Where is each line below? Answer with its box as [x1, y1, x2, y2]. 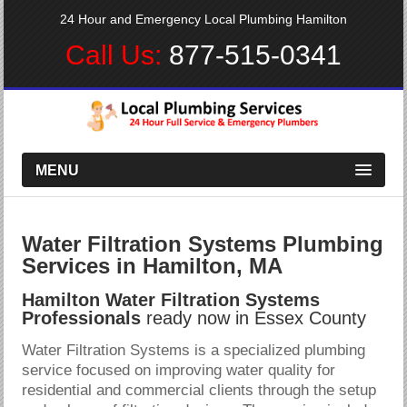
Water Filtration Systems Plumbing [22, 231, 384, 256]
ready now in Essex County [141, 307, 367, 328]
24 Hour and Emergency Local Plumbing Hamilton [60, 12, 347, 26]
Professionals [22, 307, 142, 328]
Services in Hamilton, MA [22, 253, 283, 278]
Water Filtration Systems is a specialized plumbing [22, 341, 366, 359]
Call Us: [65, 40, 169, 70]
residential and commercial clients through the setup [22, 381, 377, 399]
